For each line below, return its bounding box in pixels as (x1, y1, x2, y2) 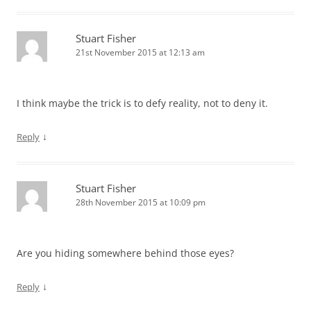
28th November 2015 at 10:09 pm (76, 196, 205, 208)
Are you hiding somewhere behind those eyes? (17, 246, 234, 260)
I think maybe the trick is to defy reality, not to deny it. (17, 96, 268, 110)
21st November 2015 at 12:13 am (76, 47, 205, 58)
